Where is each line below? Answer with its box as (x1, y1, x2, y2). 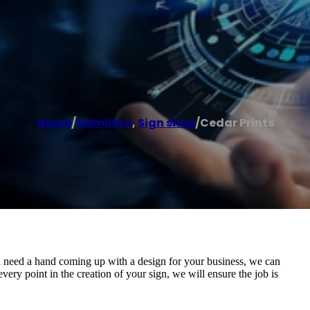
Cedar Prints (199, 114, 274, 131)
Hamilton (75, 114, 132, 131)
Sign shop (137, 114, 195, 131)
